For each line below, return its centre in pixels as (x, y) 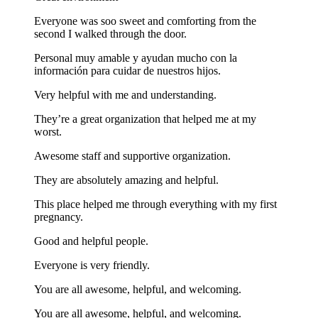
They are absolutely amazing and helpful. (126, 180)
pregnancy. (59, 217)
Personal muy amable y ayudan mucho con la (136, 58)
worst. (48, 132)
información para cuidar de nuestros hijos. (127, 71)
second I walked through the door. (110, 34)
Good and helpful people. (91, 241)
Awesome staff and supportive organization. (132, 156)
